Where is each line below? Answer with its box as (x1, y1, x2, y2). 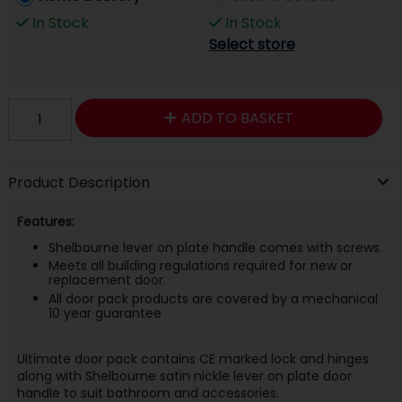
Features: (16, 212, 74, 231)
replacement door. (48, 271, 166, 290)
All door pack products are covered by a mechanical (48, 289, 378, 308)
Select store (208, 33, 295, 55)
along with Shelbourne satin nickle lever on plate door (16, 366, 352, 385)
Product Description (7, 171, 150, 193)
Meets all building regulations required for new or (48, 257, 353, 275)
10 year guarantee (48, 303, 162, 322)
